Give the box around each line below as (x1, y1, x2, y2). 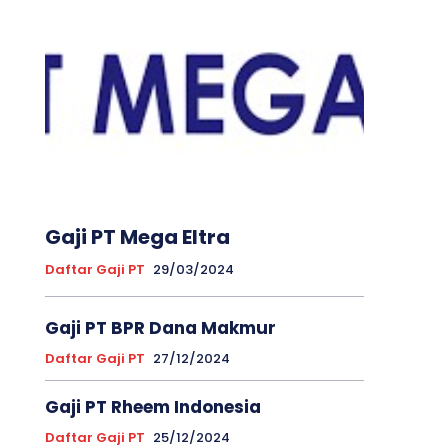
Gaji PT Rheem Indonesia (44, 394, 261, 419)
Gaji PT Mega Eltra (44, 222, 230, 251)
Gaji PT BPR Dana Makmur (44, 315, 276, 340)
